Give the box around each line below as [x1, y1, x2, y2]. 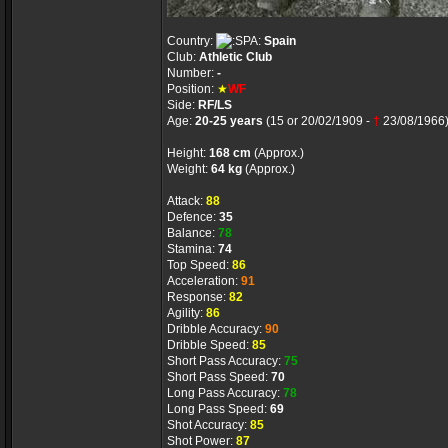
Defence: [167, 210, 219, 224]
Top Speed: [167, 258, 232, 272]
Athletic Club [199, 50, 272, 64]
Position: [167, 82, 217, 96]
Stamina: [167, 242, 218, 256]
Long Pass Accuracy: [167, 386, 283, 400]
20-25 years [195, 114, 263, 128]
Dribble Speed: [167, 338, 252, 352]
